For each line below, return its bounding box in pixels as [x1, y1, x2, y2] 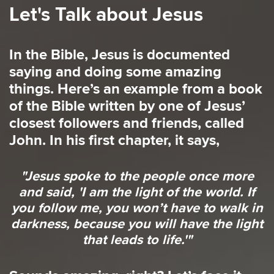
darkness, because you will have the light [11, 215, 263, 232]
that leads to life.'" [82, 231, 192, 248]
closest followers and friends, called [9, 114, 244, 132]
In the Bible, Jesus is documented [9, 45, 230, 64]
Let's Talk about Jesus [9, 2, 203, 27]
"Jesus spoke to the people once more [20, 168, 254, 185]
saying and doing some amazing [9, 62, 221, 81]
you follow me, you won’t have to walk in [11, 199, 263, 217]
